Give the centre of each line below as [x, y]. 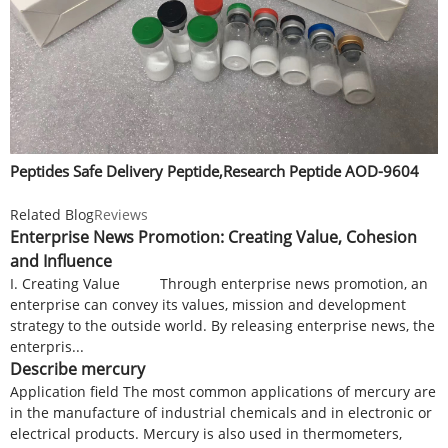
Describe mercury [77, 368]
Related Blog [52, 214]
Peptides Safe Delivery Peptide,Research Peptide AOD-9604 [214, 171]
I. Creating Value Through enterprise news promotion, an [219, 283]
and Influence [61, 260]
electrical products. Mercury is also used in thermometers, [206, 433]
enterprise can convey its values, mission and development [208, 304]
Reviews [121, 214]
